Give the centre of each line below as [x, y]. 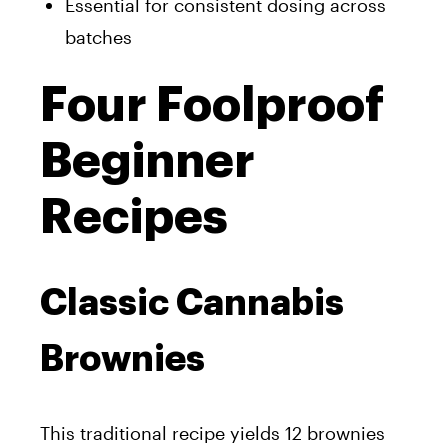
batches [98, 36]
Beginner [147, 160]
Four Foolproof [212, 104]
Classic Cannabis [192, 302]
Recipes [134, 216]
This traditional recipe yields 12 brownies [212, 432]
